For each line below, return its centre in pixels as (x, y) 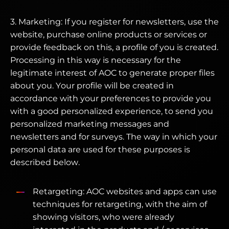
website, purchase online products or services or (109, 35)
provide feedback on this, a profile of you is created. (114, 47)
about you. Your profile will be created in (92, 86)
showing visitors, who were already (104, 217)
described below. (45, 162)
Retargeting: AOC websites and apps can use (125, 191)
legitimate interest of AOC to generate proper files (112, 73)
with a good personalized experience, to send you (112, 111)
